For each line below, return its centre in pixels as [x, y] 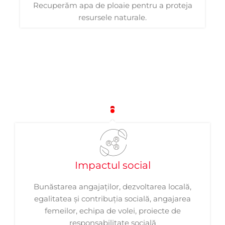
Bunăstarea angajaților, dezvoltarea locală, [113, 187]
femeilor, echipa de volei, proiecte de [113, 211]
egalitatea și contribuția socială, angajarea [113, 199]
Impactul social [113, 165]
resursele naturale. [113, 17]
